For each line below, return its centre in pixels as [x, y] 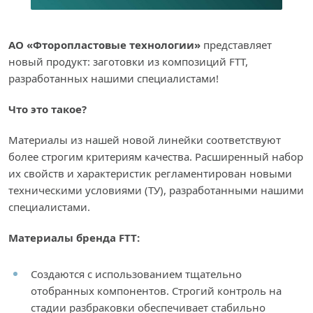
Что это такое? [48, 109]
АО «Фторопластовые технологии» [104, 45]
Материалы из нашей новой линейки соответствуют [145, 140]
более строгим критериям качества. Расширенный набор [156, 157]
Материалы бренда [64, 238]
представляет [236, 45]
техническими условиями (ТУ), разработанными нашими [156, 190]
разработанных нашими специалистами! [114, 79]
